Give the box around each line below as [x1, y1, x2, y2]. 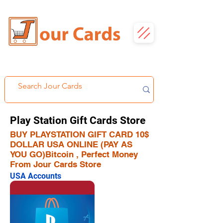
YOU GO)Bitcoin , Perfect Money [10, 149, 138, 159]
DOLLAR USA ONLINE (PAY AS [10, 139, 132, 149]
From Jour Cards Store [10, 159, 101, 169]
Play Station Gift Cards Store [10, 114, 145, 126]
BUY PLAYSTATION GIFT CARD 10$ [10, 129, 149, 139]
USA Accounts [10, 171, 61, 181]
